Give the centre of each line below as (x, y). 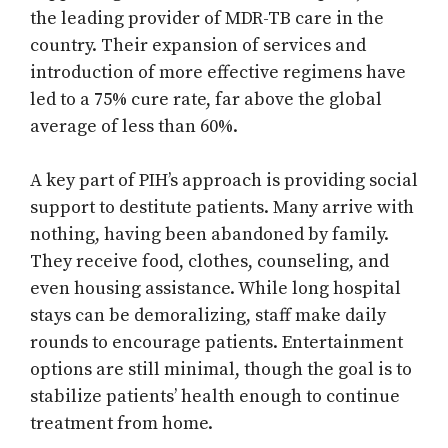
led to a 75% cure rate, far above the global (206, 100)
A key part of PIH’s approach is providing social (224, 181)
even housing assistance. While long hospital (215, 289)
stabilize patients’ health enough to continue (215, 397)
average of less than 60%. (134, 127)
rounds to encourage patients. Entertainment (216, 343)
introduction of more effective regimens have (218, 73)
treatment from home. (121, 424)
